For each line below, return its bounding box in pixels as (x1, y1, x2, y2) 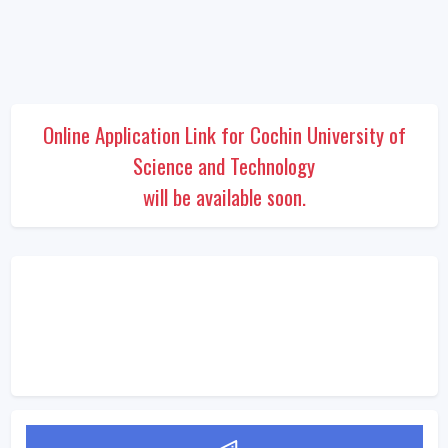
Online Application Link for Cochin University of (42, 118, 406, 150)
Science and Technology (133, 149, 315, 181)
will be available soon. (142, 180, 306, 212)
